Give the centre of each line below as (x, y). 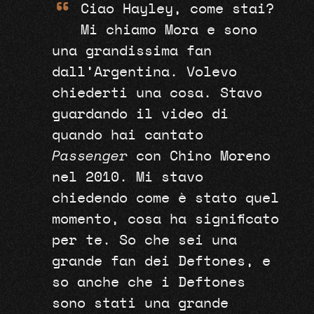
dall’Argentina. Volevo (145, 72)
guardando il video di (141, 114)
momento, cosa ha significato (166, 219)
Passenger (90, 156)
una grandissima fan (132, 51)
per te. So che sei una (145, 240)
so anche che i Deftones (149, 282)
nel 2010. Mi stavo (128, 177)
